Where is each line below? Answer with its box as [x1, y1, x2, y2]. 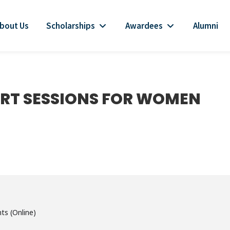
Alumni [193, 20, 218, 31]
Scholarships [46, 20, 95, 31]
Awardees [125, 20, 163, 31]
